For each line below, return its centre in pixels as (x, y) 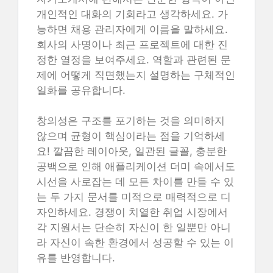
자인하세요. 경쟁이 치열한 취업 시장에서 (132, 212)
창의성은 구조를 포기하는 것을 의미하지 (131, 121)
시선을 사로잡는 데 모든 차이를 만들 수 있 (135, 182)
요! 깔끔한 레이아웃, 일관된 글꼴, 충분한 (132, 151)
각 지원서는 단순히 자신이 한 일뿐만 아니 (134, 227)
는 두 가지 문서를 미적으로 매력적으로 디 (134, 197)
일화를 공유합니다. (81, 90)
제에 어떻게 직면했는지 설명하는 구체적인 (136, 75)
